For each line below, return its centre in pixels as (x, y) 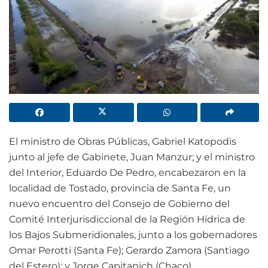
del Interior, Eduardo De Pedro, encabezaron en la (127, 173)
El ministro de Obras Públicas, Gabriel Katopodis (123, 142)
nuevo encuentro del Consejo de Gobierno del (119, 204)
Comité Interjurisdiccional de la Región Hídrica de (127, 220)
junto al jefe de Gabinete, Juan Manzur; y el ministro (132, 157)
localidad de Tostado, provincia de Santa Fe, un (120, 188)
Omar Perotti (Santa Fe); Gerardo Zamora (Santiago (129, 251)
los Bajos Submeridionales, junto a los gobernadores (133, 235)
